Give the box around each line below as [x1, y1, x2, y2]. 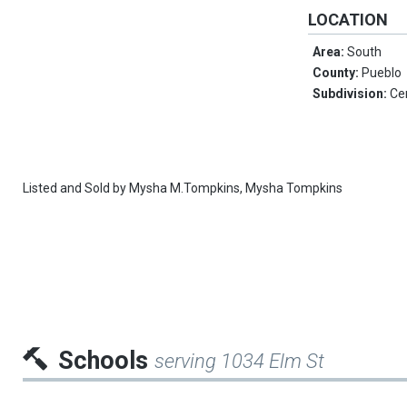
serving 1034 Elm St [154, 350, 324, 372]
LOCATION [308, 10, 389, 30]
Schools [58, 346, 154, 375]
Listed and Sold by [23, 181, 129, 196]
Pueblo [362, 65, 402, 81]
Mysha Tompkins [245, 181, 342, 196]
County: [313, 65, 362, 81]
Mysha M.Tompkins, [129, 181, 243, 196]
